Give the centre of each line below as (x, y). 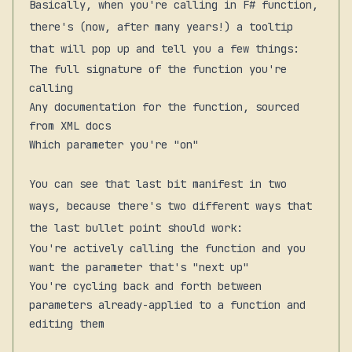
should (186, 227)
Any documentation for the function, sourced (164, 106)
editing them (67, 323)
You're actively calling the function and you (167, 248)
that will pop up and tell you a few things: (164, 48)
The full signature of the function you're (158, 69)
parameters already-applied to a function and (167, 304)
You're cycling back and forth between (145, 286)
